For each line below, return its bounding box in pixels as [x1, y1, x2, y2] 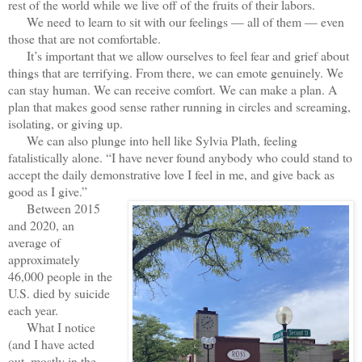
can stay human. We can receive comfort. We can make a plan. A [8, 81, 337, 99]
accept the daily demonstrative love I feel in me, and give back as [8, 166, 335, 183]
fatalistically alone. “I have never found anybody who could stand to [8, 149, 352, 166]
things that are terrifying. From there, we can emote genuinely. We [8, 64, 343, 82]
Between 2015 [8, 200, 100, 217]
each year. [8, 301, 58, 319]
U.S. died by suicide [8, 284, 110, 302]
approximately [8, 250, 80, 268]
